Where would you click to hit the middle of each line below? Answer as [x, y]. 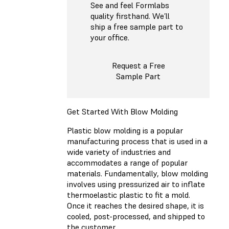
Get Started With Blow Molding [122, 112]
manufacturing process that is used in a [137, 141]
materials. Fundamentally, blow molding [138, 174]
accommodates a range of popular [127, 163]
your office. [110, 37]
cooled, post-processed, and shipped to [136, 216]
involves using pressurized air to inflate [136, 184]
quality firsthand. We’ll [130, 16]
